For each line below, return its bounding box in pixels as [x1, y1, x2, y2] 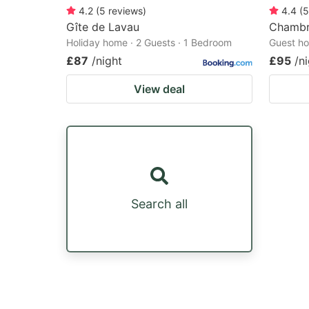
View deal [134, 81, 185, 96]
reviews [108, 4, 143, 17]
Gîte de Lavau [66, 19, 139, 34]
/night [92, 53, 122, 68]
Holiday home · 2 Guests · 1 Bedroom [66, 36, 232, 48]
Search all [131, 196, 188, 211]
